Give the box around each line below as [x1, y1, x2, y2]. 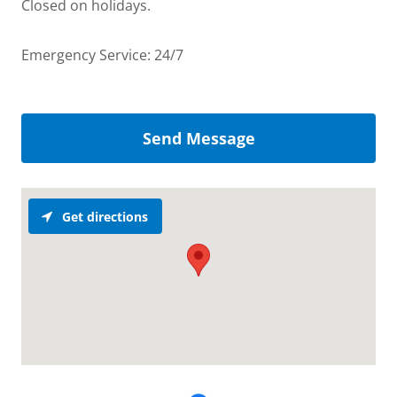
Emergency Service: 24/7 [21, 45, 183, 65]
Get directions [62, 207, 148, 225]
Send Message [142, 128, 255, 149]
